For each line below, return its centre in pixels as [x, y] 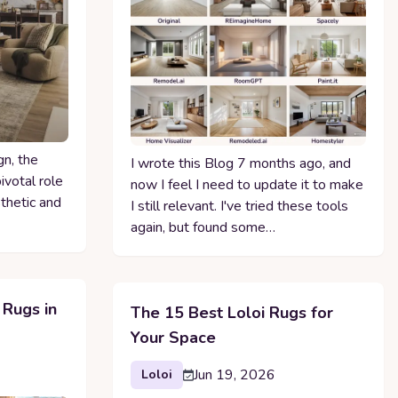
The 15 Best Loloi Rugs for [231, 313]
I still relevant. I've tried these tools [239, 207]
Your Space [173, 338]
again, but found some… [203, 228]
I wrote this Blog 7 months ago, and [240, 164]
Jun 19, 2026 [234, 375]
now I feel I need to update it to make [247, 185]
